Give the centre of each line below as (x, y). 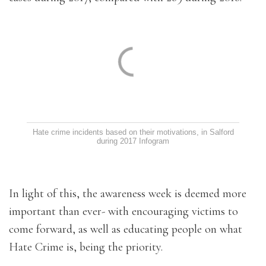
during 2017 (117, 141)
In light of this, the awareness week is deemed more (128, 194)
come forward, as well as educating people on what (126, 229)
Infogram (154, 141)
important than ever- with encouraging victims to (123, 211)
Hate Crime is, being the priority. (86, 247)
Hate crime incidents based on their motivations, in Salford (133, 132)
